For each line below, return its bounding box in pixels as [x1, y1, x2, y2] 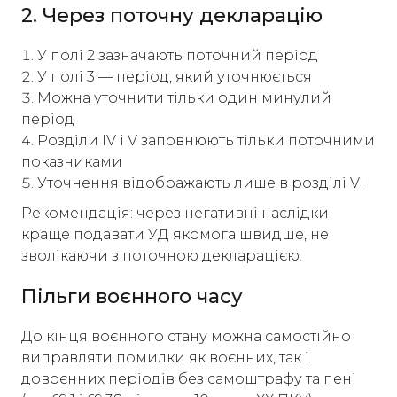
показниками [21, 153, 122, 170]
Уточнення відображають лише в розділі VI [37, 175, 364, 191]
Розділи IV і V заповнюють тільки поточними [37, 132, 375, 149]
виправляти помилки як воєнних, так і [21, 349, 309, 366]
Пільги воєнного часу [21, 284, 243, 308]
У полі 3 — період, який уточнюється [37, 68, 312, 85]
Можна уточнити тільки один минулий [37, 90, 331, 106]
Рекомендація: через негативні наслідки [21, 205, 329, 222]
